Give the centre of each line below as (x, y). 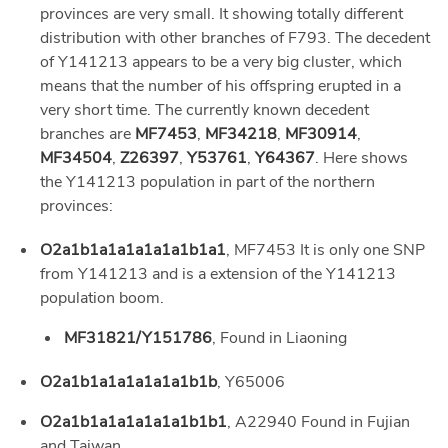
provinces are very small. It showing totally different (221, 14)
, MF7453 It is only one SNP (325, 250)
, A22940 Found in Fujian (318, 422)
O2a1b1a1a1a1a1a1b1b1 (133, 422)
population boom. (102, 298)
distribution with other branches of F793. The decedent (235, 38)
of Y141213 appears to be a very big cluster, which (221, 62)
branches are (87, 134)
